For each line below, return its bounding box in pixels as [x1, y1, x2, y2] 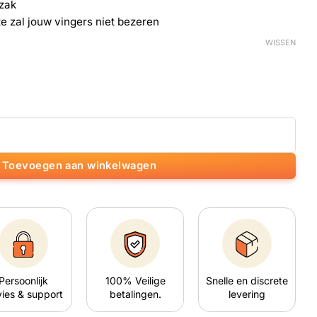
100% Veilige [105, 274, 166, 287]
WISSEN [265, 38, 296, 48]
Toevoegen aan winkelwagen [1, 158, 157, 172]
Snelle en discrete [206, 274, 288, 287]
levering [229, 287, 265, 300]
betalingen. [109, 287, 161, 300]
